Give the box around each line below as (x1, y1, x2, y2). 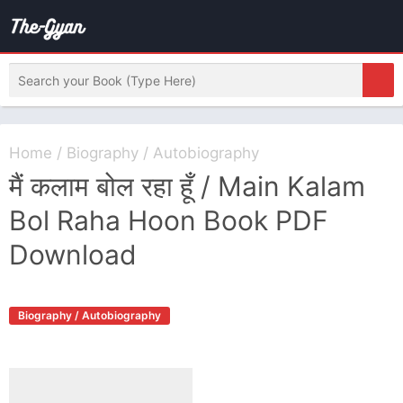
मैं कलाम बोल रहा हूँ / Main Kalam (9, 170, 365, 202)
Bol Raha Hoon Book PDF (9, 204, 328, 237)
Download (9, 238, 137, 271)
